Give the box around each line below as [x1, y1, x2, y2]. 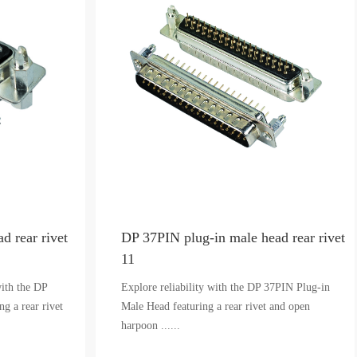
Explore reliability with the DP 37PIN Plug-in [121, 281, 331, 293]
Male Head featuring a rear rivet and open [121, 300, 311, 312]
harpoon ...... [121, 320, 181, 331]
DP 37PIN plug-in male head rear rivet [121, 229, 346, 245]
